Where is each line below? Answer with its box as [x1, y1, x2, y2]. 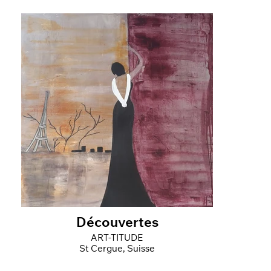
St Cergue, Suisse [79, 244, 155, 254]
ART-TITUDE [91, 233, 144, 243]
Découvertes [76, 217, 158, 230]
